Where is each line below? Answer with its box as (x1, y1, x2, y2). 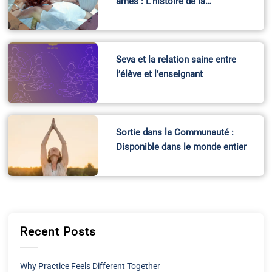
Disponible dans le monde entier (115, 141, 246, 152)
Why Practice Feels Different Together (20, 260, 161, 271)
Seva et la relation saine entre (115, 53, 236, 65)
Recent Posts (20, 225, 96, 239)
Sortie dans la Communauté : (115, 126, 234, 138)
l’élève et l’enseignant (115, 68, 203, 80)
